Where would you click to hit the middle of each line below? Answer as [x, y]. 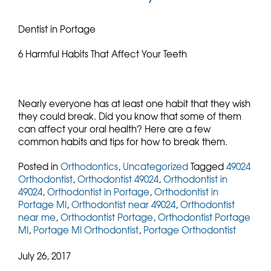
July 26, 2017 [44, 256]
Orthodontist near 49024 [123, 204]
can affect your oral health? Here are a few [114, 129]
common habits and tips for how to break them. [123, 141]
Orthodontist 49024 [118, 179]
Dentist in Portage [57, 29]
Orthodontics [89, 166]
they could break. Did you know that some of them [130, 116]
